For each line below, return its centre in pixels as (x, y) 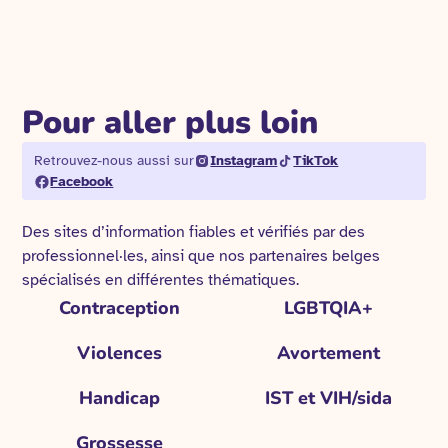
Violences (119, 353)
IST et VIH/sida (329, 398)
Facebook (82, 182)
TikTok (316, 161)
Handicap (119, 398)
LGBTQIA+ (329, 308)
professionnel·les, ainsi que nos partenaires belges (201, 256)
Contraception (119, 308)
